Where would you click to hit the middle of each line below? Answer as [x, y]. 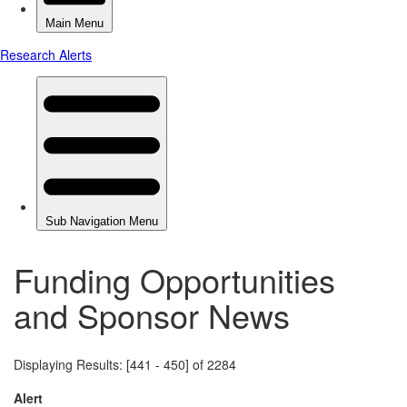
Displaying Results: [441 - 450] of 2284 [125, 364]
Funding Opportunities [174, 279]
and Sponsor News [152, 314]
